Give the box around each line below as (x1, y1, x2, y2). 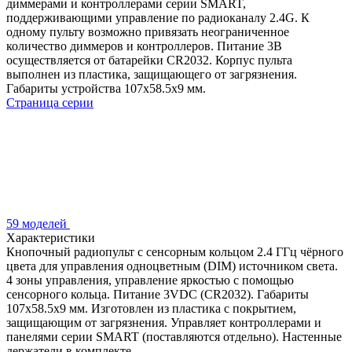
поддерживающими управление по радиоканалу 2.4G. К (6, 10, 310, 24)
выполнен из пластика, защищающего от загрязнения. (6, 67, 297, 81)
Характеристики (6, 230, 95, 244)
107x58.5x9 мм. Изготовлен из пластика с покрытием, (6, 301, 296, 315)
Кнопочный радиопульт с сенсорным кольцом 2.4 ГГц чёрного (6, 244, 343, 258)
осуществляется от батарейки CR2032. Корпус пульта (6, 53, 292, 67)
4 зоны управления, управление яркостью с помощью (6, 273, 294, 287)
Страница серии (6, 95, 93, 109)
